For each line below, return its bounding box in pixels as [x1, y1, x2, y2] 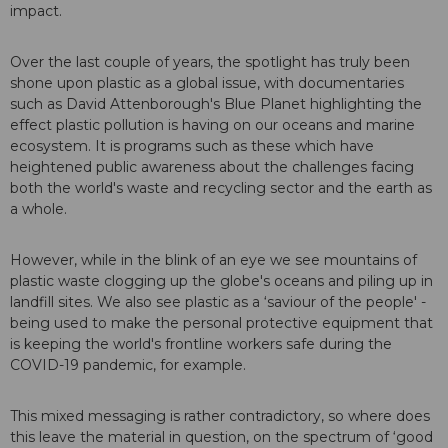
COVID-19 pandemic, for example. [10, 356, 246, 375]
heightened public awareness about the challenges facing [10, 158, 414, 177]
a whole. [10, 200, 67, 219]
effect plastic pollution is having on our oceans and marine [10, 116, 415, 135]
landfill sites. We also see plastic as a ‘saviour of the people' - [10, 293, 426, 312]
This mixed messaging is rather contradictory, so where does [10, 407, 430, 426]
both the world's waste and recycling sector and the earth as [10, 179, 432, 198]
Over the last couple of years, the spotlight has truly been [10, 53, 410, 72]
